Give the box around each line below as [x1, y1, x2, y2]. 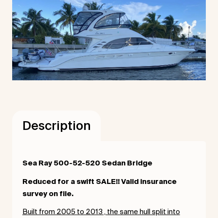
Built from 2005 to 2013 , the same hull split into [22, 207, 180, 216]
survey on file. [22, 190, 75, 198]
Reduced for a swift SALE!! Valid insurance [22, 178, 177, 185]
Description [22, 119, 91, 133]
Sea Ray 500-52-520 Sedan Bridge [22, 160, 154, 167]
